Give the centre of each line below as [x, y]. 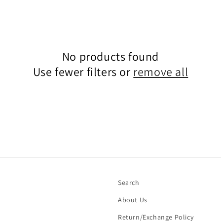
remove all [161, 72]
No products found [110, 56]
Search [129, 183]
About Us [133, 200]
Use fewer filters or [83, 72]
